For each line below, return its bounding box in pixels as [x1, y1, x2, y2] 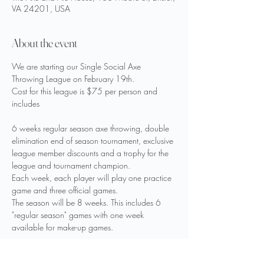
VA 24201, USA [12, 3, 70, 14]
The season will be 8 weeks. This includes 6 [12, 197, 163, 208]
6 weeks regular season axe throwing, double [12, 123, 171, 134]
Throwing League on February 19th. [12, 73, 134, 84]
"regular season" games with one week [12, 209, 146, 220]
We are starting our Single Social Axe [12, 61, 143, 72]
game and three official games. [12, 184, 118, 196]
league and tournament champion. [12, 160, 130, 171]
